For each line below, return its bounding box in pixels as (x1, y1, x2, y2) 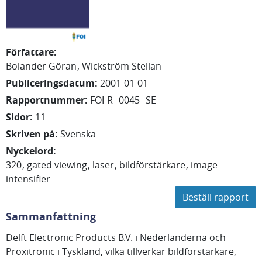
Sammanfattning (6, 209, 96, 224)
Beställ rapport (182, 191, 249, 204)
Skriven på (6, 127, 55, 140)
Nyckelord (6, 144, 53, 157)
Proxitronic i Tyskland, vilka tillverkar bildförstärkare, (6, 245, 236, 258)
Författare (6, 46, 54, 58)
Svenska (60, 127, 96, 140)
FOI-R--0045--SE (90, 94, 156, 106)
